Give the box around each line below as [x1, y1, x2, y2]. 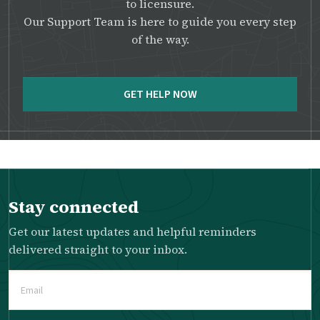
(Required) [10, 290, 55, 303]
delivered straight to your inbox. [9, 241, 187, 257]
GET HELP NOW [123, 86, 197, 102]
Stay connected [9, 194, 139, 219]
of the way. [131, 31, 189, 47]
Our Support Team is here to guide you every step [24, 13, 296, 29]
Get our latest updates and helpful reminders [9, 223, 256, 239]
